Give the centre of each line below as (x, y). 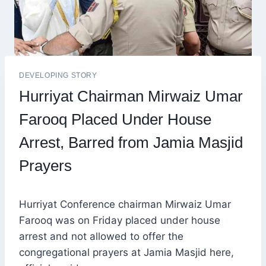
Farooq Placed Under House (115, 120)
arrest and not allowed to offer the (101, 237)
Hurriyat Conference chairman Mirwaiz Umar (125, 205)
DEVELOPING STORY (58, 76)
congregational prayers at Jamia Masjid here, (126, 253)
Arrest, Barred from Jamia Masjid (131, 143)
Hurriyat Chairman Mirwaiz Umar (131, 96)
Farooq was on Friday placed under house (120, 221)
